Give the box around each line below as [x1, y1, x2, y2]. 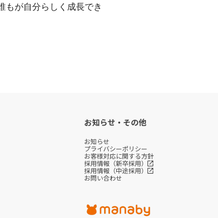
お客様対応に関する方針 [84, 151, 154, 161]
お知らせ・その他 [84, 116, 146, 128]
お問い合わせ [84, 173, 122, 182]
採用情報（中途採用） [84, 166, 147, 175]
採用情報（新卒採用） [84, 159, 147, 168]
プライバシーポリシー [84, 144, 147, 153]
